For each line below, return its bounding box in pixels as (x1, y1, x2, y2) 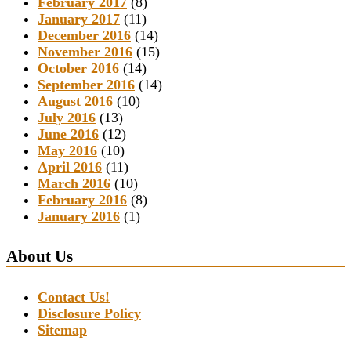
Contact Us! (38, 288, 110, 305)
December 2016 (38, 27, 131, 44)
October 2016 (38, 60, 119, 77)
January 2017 (38, 11, 120, 27)
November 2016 (38, 44, 132, 60)
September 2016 (38, 77, 135, 93)
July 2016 (38, 110, 96, 126)
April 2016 (38, 159, 102, 175)
